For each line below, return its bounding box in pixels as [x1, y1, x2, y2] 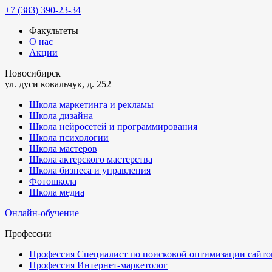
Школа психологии [29, 132, 109, 143]
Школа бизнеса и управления [29, 165, 151, 175]
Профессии [5, 228, 52, 239]
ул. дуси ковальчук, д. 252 [5, 79, 111, 89]
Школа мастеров [29, 143, 97, 154]
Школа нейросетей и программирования [29, 121, 197, 132]
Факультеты [29, 25, 78, 36]
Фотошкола [29, 176, 76, 186]
